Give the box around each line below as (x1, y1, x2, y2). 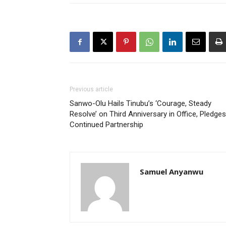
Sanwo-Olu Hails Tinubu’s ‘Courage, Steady (70, 99, 211, 108)
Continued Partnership (70, 120, 143, 129)
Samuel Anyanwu (140, 166, 203, 177)
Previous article (70, 86, 113, 93)
